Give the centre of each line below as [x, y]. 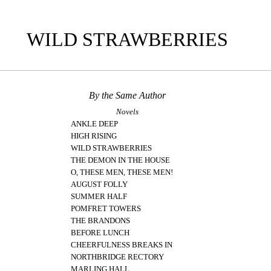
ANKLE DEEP [95, 124]
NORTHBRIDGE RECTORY [118, 257]
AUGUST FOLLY [100, 184]
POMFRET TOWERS [106, 209]
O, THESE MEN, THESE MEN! [122, 172]
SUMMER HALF [99, 197]
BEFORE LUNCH [100, 233]
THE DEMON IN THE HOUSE [121, 160]
